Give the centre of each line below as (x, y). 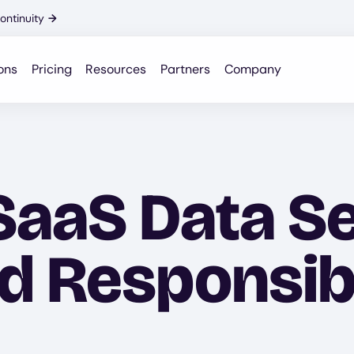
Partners (186, 70)
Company (253, 70)
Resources (116, 70)
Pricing (51, 70)
